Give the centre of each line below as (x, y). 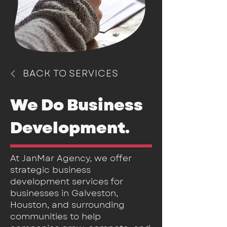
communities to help (55, 216)
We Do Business (77, 105)
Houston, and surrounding (67, 205)
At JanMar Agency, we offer (71, 158)
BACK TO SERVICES (71, 73)
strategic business (50, 170)
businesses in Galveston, (64, 193)
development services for (67, 181)
